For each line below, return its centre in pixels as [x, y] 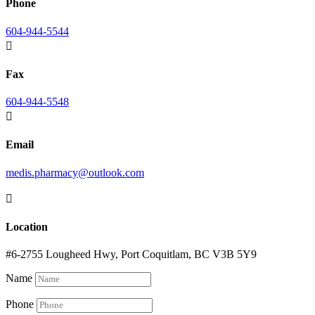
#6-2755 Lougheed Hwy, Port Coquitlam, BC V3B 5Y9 [131, 255]
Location [27, 226]
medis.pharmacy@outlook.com [75, 172]
